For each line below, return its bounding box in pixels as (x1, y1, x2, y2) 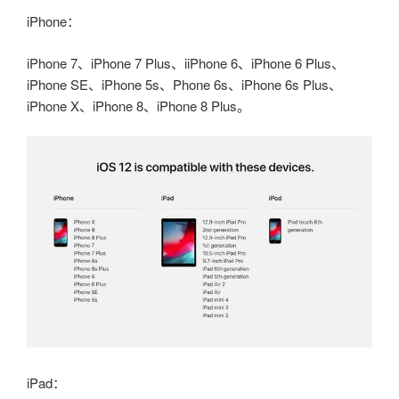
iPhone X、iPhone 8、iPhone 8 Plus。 (27, 95, 250, 115)
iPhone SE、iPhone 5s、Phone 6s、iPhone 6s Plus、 (27, 74, 342, 94)
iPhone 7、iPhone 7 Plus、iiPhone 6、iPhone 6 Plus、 (27, 53, 345, 72)
